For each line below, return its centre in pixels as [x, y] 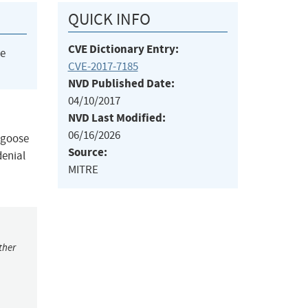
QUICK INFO [109, 20]
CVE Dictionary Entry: [123, 49]
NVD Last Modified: [117, 118]
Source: [87, 153]
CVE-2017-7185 [103, 67]
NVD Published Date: [121, 84]
